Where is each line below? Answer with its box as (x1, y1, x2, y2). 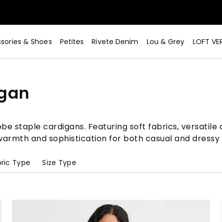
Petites (59, 37, 84, 47)
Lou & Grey (146, 37, 185, 47)
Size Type (42, 158, 76, 167)
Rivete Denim (92, 37, 139, 47)
